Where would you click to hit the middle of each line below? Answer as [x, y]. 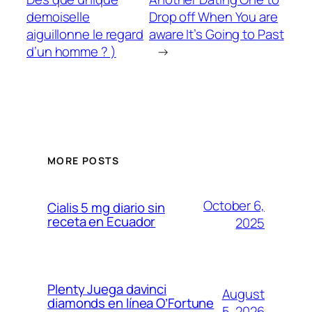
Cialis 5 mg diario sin [106, 207]
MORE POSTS [83, 160]
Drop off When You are [213, 16]
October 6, [234, 205]
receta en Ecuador [102, 221]
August [243, 294]
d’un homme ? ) [71, 51]
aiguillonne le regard [85, 34]
